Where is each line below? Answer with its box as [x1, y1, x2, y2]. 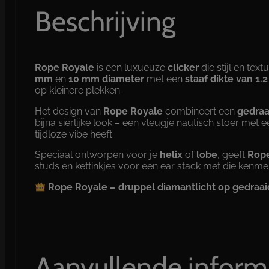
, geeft [217, 149, 247, 161]
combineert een [162, 105, 237, 117]
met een [144, 73, 185, 85]
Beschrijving [34, 4, 175, 39]
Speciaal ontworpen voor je [34, 149, 160, 161]
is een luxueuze [94, 61, 168, 73]
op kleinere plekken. [34, 84, 122, 96]
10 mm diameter [68, 73, 144, 85]
